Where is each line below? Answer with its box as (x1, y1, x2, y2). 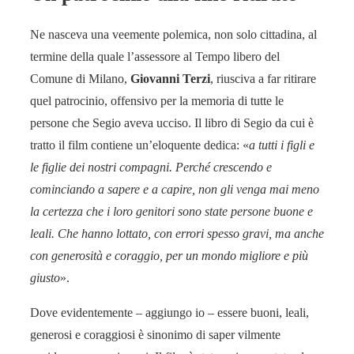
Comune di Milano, (30, 72, 130, 86)
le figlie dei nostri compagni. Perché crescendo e (30, 160, 272, 175)
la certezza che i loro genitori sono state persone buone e (30, 205, 313, 219)
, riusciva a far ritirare (210, 72, 316, 86)
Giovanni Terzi (130, 72, 210, 86)
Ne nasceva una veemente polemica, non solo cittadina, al (30, 28, 317, 42)
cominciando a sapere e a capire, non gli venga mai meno (30, 183, 319, 197)
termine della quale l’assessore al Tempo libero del (30, 50, 280, 64)
